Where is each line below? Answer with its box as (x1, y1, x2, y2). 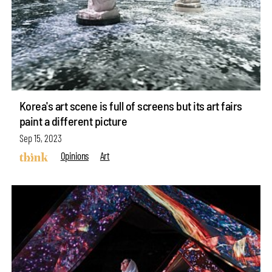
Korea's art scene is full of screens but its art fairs (19, 98, 242, 114)
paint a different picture (19, 114, 127, 129)
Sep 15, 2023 (19, 132, 62, 144)
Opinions (60, 149, 89, 161)
